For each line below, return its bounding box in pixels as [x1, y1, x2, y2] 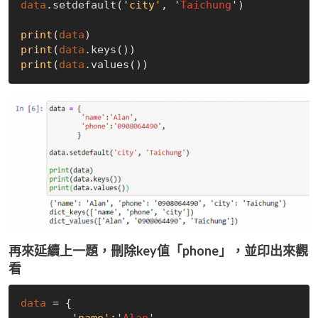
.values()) [84, 57, 148, 71]
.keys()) [84, 43, 136, 56]
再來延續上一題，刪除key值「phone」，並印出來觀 [9, 242, 308, 258]
